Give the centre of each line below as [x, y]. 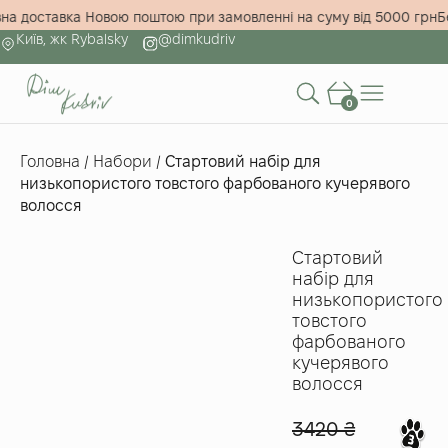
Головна [50, 161]
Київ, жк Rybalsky [72, 39]
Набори [122, 161]
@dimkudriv [197, 39]
